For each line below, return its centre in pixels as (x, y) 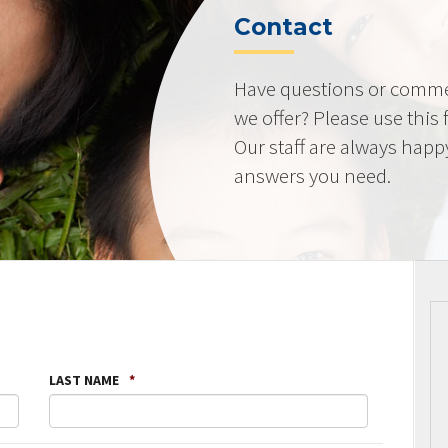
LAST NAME (83, 379)
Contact (284, 26)
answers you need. (313, 175)
